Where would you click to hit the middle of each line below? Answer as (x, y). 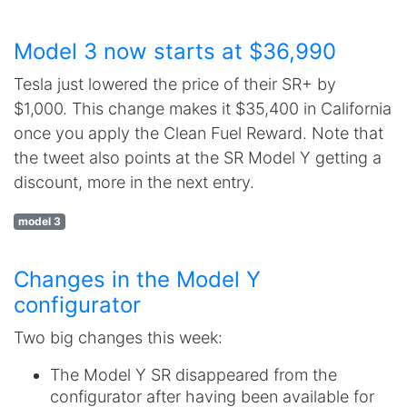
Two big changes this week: (118, 338)
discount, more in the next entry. (134, 182)
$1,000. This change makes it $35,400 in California (203, 109)
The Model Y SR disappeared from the (194, 375)
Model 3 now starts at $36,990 (175, 51)
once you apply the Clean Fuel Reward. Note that (199, 133)
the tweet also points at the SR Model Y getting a (198, 158)
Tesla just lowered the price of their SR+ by (175, 84)
